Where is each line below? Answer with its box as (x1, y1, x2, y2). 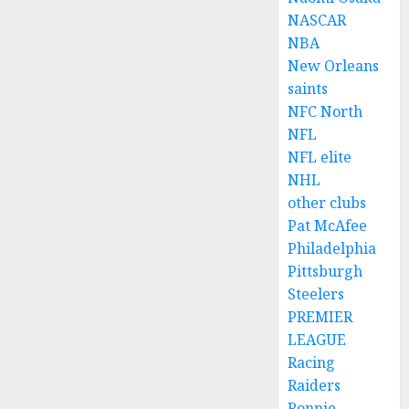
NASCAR (288, 10, 347, 30)
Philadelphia (288, 238, 377, 258)
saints (288, 79, 329, 99)
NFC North (288, 101, 363, 121)
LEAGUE (288, 330, 347, 350)
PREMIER (288, 307, 353, 327)
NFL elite (288, 147, 352, 167)
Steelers (288, 284, 345, 304)
